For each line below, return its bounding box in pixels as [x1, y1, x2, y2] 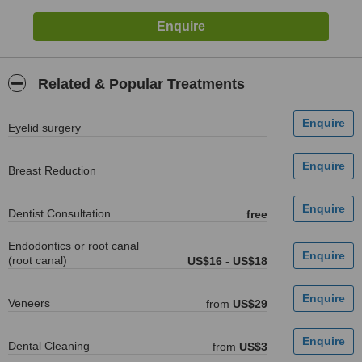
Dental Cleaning [8, 339, 90, 352]
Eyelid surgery [8, 121, 81, 134]
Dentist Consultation [8, 207, 111, 220]
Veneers [8, 297, 50, 309]
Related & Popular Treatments [34, 76, 245, 92]
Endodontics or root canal [8, 239, 139, 252]
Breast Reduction [8, 164, 96, 177]
